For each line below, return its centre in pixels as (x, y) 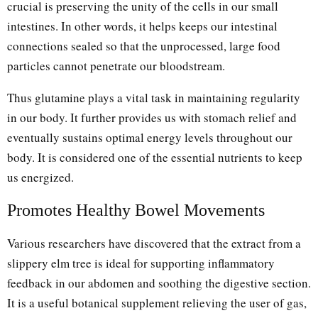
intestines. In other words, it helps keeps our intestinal (142, 26)
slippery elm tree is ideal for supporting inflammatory (141, 263)
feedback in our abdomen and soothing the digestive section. (159, 283)
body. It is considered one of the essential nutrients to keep (155, 158)
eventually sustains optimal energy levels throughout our (150, 138)
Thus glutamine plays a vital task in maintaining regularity (154, 98)
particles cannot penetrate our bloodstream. (116, 66)
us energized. (40, 177)
